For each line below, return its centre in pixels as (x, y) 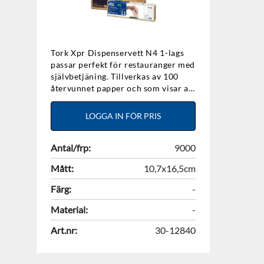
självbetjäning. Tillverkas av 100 (115, 77)
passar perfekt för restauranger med (123, 65)
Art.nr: (64, 230)
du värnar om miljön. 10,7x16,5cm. (120, 100)
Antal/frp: (71, 148)
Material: (69, 210)
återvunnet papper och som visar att (123, 88)
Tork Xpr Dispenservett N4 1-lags (118, 53)
